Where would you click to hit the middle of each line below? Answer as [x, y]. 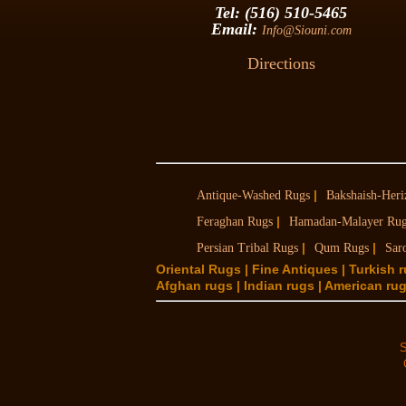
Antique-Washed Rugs [253, 195]
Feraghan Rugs [235, 222]
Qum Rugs [342, 248]
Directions [281, 63]
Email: [236, 29]
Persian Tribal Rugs [247, 248]
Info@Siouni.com [306, 30]
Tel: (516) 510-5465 [281, 12]
